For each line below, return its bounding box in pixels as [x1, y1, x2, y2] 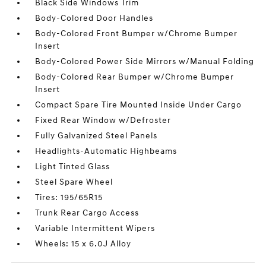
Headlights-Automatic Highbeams [35, 146, 178, 156]
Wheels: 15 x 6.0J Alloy [35, 239, 132, 249]
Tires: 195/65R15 [35, 192, 103, 202]
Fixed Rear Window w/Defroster [35, 115, 172, 125]
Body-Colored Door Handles [35, 13, 154, 23]
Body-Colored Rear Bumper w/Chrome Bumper [35, 72, 235, 82]
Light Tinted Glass [35, 161, 110, 172]
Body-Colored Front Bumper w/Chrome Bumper [35, 28, 238, 39]
